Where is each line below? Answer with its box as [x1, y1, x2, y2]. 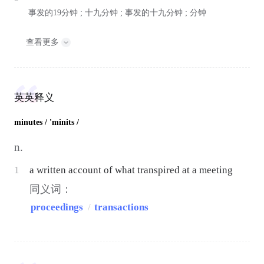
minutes [14, 117, 42, 127]
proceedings [31, 201, 84, 213]
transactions [94, 201, 149, 213]
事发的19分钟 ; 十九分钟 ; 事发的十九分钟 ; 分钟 [28, 8, 206, 18]
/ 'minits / [44, 117, 79, 127]
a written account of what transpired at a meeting [29, 164, 233, 176]
